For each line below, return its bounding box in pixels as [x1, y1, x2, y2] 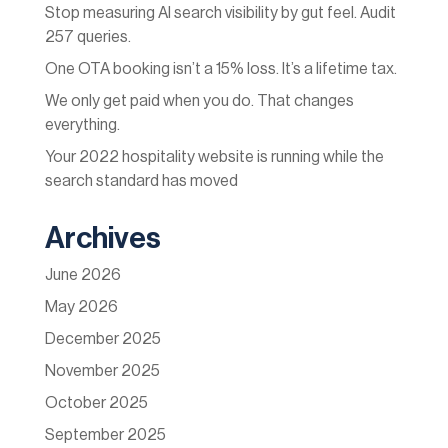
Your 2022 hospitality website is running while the [44, 149, 384, 166]
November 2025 [44, 363, 160, 380]
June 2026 [44, 267, 121, 284]
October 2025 [44, 395, 148, 412]
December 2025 [44, 331, 161, 348]
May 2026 [44, 299, 118, 316]
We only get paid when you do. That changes [44, 93, 354, 110]
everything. [44, 117, 120, 134]
